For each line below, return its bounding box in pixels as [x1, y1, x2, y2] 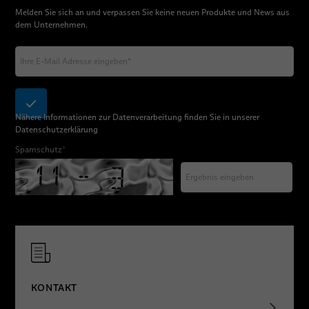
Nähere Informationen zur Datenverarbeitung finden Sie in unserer [14, 112, 259, 123]
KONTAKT [30, 281, 77, 294]
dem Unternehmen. [14, 19, 88, 30]
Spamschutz [14, 144, 62, 155]
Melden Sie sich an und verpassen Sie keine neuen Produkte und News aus [14, 6, 290, 17]
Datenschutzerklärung [14, 124, 98, 135]
